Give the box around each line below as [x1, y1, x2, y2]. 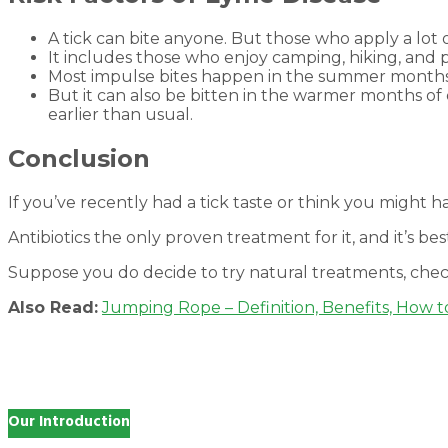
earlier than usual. [48, 105, 193, 125]
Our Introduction [8, 409, 130, 438]
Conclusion [8, 144, 150, 174]
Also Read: [8, 298, 98, 317]
